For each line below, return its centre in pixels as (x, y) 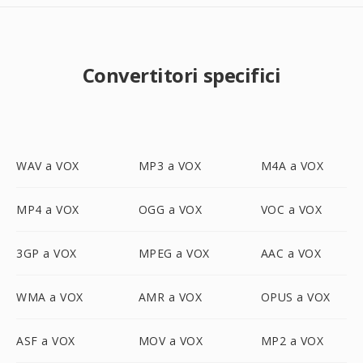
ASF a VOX (46, 341)
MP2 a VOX (292, 341)
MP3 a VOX (170, 166)
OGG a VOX (170, 209)
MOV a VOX (171, 341)
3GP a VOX (47, 253)
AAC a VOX (291, 253)
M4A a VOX (292, 166)
